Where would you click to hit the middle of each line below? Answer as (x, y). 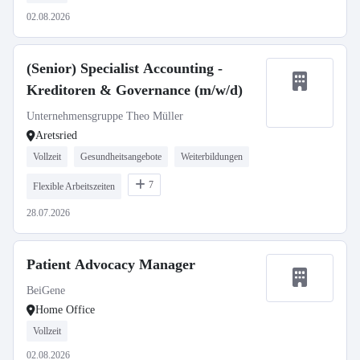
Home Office (65, 310)
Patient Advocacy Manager (111, 264)
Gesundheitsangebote (121, 157)
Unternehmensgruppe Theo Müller (105, 116)
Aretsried (56, 135)
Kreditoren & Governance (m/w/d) (135, 90)
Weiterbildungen (212, 157)
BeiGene (46, 290)
